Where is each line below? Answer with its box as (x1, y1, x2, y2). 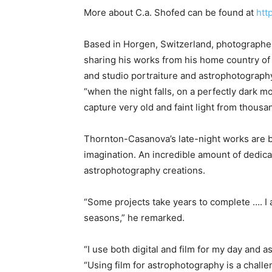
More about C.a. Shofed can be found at (84, 7, 254, 18)
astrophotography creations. (84, 165, 205, 176)
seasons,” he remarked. (84, 212, 185, 223)
